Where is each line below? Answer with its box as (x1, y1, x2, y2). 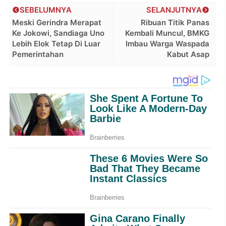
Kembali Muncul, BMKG (125, 28, 209, 38)
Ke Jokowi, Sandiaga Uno (12, 28, 105, 38)
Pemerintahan (12, 49, 64, 60)
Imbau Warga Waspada (125, 39, 209, 49)
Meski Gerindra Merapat (12, 18, 102, 28)
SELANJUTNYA (146, 5, 202, 15)
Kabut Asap (166, 49, 209, 60)
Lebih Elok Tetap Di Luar (12, 39, 101, 49)
